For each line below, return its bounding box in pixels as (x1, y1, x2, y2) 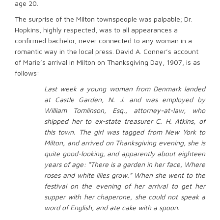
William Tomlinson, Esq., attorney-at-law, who (44, 106, 205, 115)
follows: (15, 69, 39, 78)
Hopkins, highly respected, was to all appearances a (15, 26, 178, 34)
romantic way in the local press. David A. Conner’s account (15, 47, 198, 56)
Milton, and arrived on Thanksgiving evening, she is (44, 138, 205, 147)
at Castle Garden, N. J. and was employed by (44, 95, 205, 104)
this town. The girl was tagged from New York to (44, 128, 205, 137)
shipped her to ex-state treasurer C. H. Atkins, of (44, 117, 205, 126)
